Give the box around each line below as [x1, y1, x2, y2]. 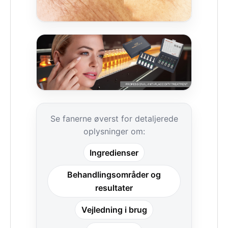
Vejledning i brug [81, 205, 147, 215]
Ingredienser [90, 147, 138, 158]
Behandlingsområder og [67, 169, 161, 180]
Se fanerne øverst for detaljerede [50, 113, 178, 124]
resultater [95, 182, 133, 193]
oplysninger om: [83, 126, 145, 136]
